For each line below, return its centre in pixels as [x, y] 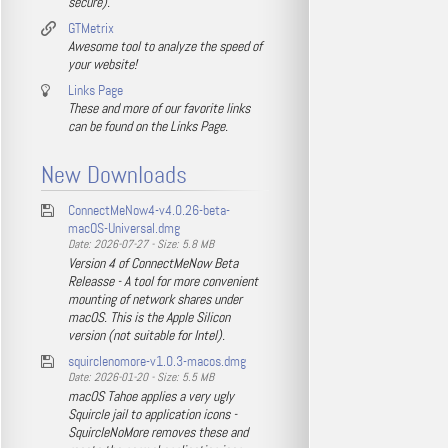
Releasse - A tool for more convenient [163, 281]
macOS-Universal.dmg [124, 228]
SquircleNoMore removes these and [158, 432]
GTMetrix [91, 28]
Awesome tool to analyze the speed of [165, 46]
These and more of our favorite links [159, 108]
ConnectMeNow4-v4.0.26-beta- [149, 210]
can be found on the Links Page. [148, 126]
